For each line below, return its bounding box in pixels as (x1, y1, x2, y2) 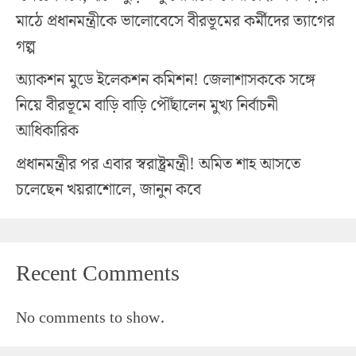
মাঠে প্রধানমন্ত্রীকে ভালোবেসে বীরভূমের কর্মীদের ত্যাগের (16, 8, 335, 34)
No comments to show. (16, 304, 164, 331)
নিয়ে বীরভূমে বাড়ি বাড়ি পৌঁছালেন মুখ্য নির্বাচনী (16, 92, 278, 118)
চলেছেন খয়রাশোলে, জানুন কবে (16, 176, 201, 203)
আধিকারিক (16, 118, 79, 144)
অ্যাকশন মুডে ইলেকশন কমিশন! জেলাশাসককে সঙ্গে (16, 67, 315, 93)
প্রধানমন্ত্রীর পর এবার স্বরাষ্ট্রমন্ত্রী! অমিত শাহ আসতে (16, 151, 300, 177)
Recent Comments (16, 255, 180, 292)
